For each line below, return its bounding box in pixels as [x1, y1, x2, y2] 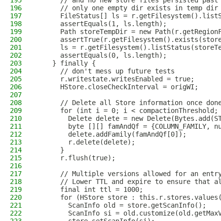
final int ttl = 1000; [37, 185, 143, 193]
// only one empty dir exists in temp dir [37, 4, 218, 12]
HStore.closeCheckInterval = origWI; [37, 83, 198, 91]
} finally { [37, 59, 96, 67]
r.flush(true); [37, 154, 115, 162]
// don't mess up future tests [37, 67, 175, 75]
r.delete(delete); [37, 138, 135, 146]
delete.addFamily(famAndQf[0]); [37, 130, 186, 138]
